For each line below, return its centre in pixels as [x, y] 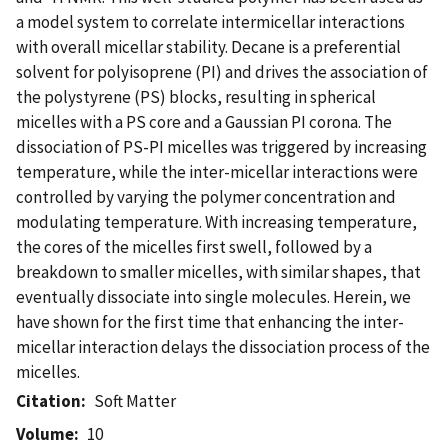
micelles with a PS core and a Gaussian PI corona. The [204, 121]
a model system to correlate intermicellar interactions [210, 21]
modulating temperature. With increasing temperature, [216, 221]
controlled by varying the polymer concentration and [206, 196]
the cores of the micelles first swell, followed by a [194, 246]
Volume [45, 433]
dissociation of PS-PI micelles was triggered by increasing [221, 146]
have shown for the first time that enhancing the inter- [210, 321]
